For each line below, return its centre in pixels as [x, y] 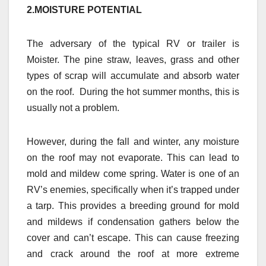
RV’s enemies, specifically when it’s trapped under [133, 189]
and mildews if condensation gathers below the [133, 221]
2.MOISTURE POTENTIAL [84, 9]
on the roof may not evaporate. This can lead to [133, 157]
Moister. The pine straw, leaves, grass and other [133, 59]
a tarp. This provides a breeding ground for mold [133, 205]
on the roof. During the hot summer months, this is [133, 91]
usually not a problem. [73, 107]
